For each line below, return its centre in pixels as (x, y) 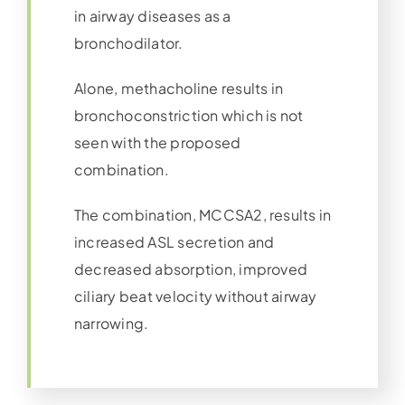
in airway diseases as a (152, 16)
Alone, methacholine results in (179, 89)
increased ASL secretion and (174, 242)
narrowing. (111, 324)
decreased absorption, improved (191, 269)
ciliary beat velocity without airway (195, 297)
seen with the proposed (157, 143)
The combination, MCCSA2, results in (202, 215)
